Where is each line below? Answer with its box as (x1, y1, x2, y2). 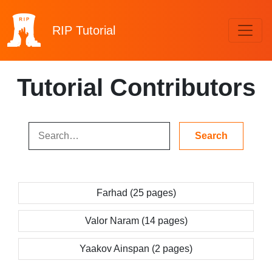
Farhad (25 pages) (96, 188, 176, 198)
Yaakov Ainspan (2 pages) (80, 243, 192, 254)
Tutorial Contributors (16, 74, 256, 101)
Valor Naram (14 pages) (84, 216, 188, 226)
